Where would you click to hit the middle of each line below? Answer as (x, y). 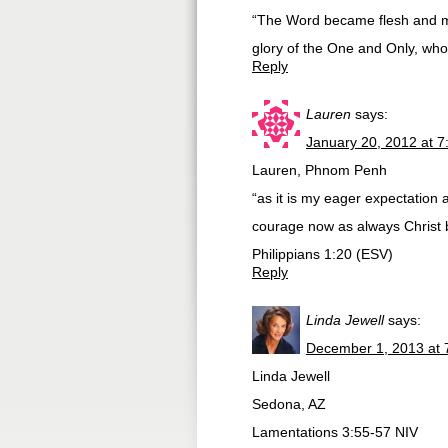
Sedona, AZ (289, 404)
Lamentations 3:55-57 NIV (335, 432)
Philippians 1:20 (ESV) (322, 254)
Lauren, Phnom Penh (319, 170)
